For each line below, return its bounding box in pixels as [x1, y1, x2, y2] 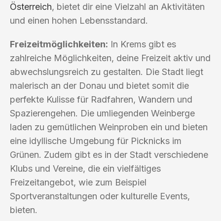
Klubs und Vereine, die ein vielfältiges [10, 163, 161, 174]
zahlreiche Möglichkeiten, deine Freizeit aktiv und [10, 52, 211, 63]
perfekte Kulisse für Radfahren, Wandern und [10, 94, 192, 105]
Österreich [10, 1, 52, 12]
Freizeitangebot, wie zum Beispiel [10, 177, 147, 187]
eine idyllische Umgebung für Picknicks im [10, 135, 182, 146]
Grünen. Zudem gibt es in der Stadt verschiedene [10, 149, 208, 160]
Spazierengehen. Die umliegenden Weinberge [10, 108, 195, 118]
